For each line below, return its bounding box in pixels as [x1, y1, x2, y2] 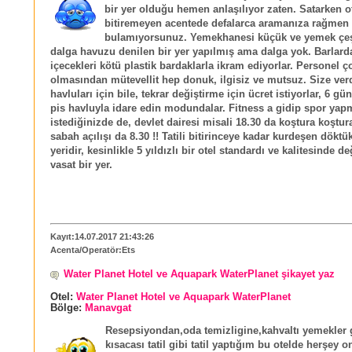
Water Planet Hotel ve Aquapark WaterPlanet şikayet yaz [64, 268, 335, 280]
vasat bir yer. [50, 159, 112, 171]
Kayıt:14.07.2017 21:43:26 [50, 231, 154, 241]
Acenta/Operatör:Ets [50, 244, 135, 255]
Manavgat [85, 302, 131, 313]
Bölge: [50, 302, 85, 313]
